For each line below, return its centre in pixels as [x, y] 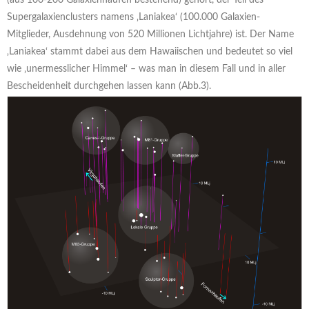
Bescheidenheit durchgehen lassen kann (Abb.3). [109, 86]
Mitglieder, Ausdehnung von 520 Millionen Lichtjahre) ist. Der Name [150, 34]
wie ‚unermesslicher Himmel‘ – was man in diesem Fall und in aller [146, 69]
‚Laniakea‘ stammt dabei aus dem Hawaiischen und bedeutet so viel [150, 51]
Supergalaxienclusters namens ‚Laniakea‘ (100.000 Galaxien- [133, 17]
